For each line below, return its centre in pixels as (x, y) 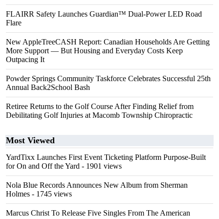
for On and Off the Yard (43, 166)
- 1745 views (51, 194)
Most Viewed (30, 140)
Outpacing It (25, 59)
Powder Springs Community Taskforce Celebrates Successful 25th (108, 78)
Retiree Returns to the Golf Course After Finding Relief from (100, 106)
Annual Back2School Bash (48, 87)
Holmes (18, 194)
